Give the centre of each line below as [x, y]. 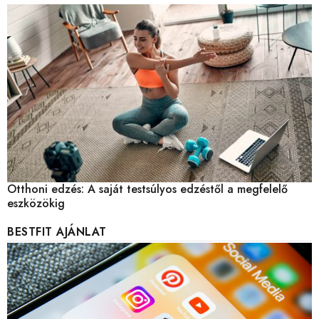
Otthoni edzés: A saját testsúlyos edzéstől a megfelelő [147, 189]
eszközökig [36, 204]
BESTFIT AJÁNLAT [57, 232]
